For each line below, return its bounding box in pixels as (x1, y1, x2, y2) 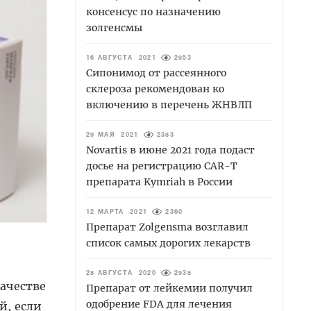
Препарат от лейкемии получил (86, 281, 253, 294)
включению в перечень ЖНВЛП (86, 98, 252, 111)
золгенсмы (86, 21, 142, 34)
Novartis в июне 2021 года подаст (86, 143, 255, 156)
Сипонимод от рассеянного (86, 66, 226, 79)
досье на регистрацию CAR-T (86, 159, 237, 172)
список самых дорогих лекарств (86, 236, 251, 249)
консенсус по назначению (86, 5, 221, 18)
